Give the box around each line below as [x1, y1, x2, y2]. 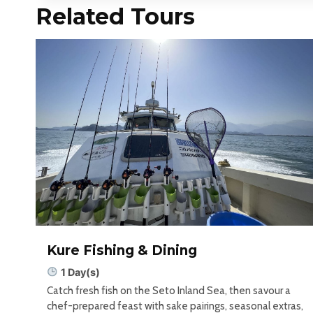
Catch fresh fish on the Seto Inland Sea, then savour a [47, 284, 291, 298]
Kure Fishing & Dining [47, 242, 197, 259]
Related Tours [36, 3, 195, 31]
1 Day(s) [61, 265, 101, 278]
